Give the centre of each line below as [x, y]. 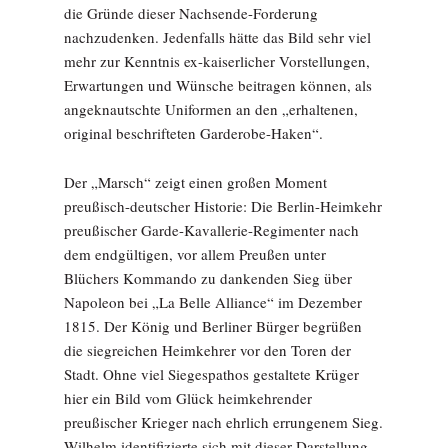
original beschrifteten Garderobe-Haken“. [193, 133]
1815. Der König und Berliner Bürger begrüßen [213, 326]
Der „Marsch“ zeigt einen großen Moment [195, 182]
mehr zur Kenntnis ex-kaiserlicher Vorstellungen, [217, 61]
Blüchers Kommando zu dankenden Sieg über [208, 278]
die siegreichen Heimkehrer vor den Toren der [207, 350]
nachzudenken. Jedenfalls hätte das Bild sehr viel [217, 37]
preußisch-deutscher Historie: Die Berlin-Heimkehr [223, 206]
